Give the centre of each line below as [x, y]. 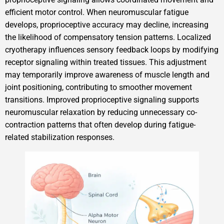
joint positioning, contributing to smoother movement [98, 87]
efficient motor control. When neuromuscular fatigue [97, 12]
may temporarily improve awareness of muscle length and [107, 74]
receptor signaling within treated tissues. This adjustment [106, 62]
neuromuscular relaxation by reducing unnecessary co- [101, 112]
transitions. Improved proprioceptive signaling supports [102, 99]
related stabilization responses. [60, 137]
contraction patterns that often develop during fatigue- [100, 124]
